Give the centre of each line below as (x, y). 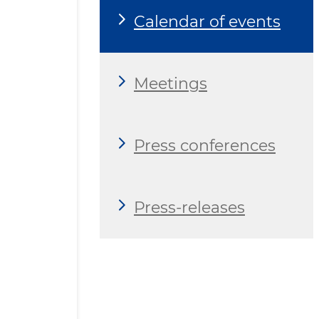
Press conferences (205, 145)
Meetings (171, 83)
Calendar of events (207, 21)
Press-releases (189, 207)
